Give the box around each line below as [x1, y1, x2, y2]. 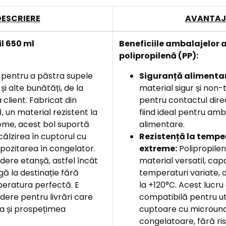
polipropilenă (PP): [119, 50, 198, 62]
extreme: [139, 143, 177, 154]
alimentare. [139, 119, 185, 130]
